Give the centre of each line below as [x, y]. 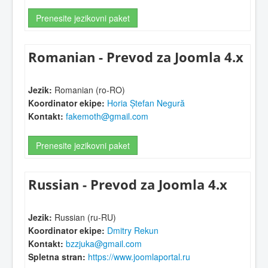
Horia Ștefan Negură [146, 103]
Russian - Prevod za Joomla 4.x [128, 185]
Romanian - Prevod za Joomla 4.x [136, 57]
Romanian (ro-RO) [89, 89]
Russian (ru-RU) [84, 217]
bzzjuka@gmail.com [104, 243]
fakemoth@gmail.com [107, 116]
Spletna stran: [57, 256]
